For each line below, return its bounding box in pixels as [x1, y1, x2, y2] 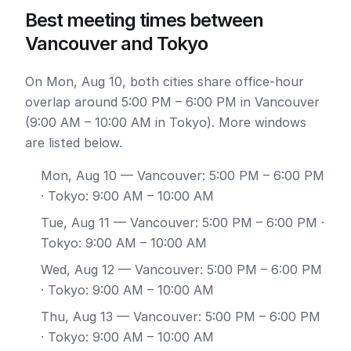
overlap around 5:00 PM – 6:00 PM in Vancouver [25, 94, 320, 110]
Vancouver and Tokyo [25, 32, 208, 55]
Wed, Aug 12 [41, 262, 114, 277]
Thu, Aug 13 [41, 309, 113, 324]
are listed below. [25, 135, 122, 150]
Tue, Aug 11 [41, 215, 110, 230]
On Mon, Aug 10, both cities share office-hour [25, 74, 304, 89]
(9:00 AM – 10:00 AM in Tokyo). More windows [25, 114, 306, 130]
